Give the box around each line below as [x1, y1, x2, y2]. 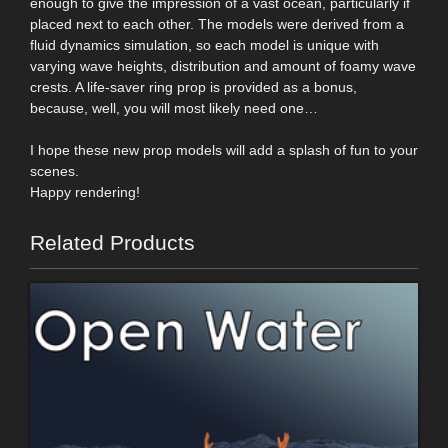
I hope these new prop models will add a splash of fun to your [30, 141, 418, 158]
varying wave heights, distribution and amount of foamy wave [30, 57, 416, 74]
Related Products [30, 230, 195, 254]
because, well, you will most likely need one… [30, 99, 318, 116]
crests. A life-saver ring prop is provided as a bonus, [30, 78, 357, 95]
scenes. [30, 162, 79, 179]
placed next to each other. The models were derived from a [30, 15, 404, 32]
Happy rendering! [30, 183, 140, 200]
